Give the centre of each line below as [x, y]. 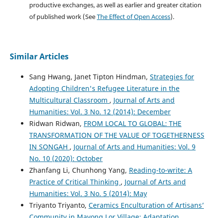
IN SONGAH [49, 146]
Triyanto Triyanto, [59, 205]
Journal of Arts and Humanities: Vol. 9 [134, 146]
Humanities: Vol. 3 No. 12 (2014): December [100, 111]
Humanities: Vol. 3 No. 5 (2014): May [88, 193]
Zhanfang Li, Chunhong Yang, [79, 170]
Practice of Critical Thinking [75, 182]
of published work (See [63, 16]
